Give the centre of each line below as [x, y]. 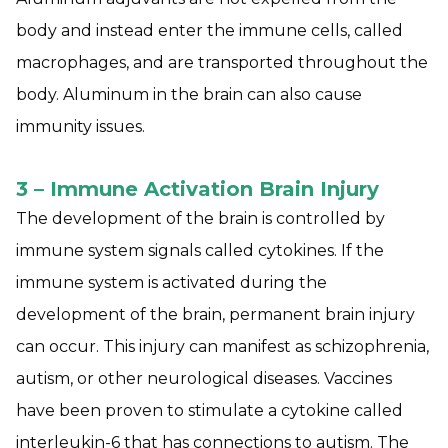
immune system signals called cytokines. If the [200, 251]
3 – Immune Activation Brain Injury [197, 189]
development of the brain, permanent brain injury [215, 315]
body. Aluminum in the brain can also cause [189, 95]
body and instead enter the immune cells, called [209, 31]
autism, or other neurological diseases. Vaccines [204, 379]
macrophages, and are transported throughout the [222, 63]
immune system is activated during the [171, 283]
